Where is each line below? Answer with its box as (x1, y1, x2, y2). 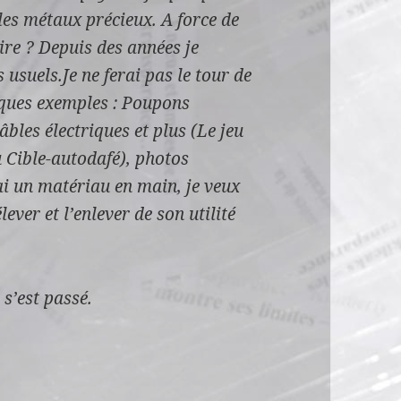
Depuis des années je (38, 35, 200, 59)
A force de (161, 7, 240, 31)
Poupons (122, 90, 191, 115)
